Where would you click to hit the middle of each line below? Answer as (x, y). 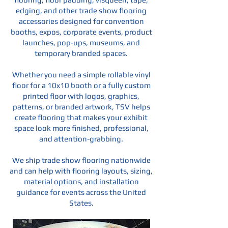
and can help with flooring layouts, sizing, (81, 171)
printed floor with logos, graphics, (81, 96)
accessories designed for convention (81, 21)
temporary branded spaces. (81, 53)
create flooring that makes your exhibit (81, 117)
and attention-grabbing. (81, 139)
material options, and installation (81, 181)
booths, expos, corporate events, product (81, 32)
